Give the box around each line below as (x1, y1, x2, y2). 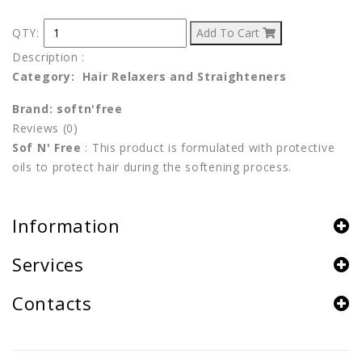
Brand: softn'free (12, 100, 123, 116)
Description (12, 48, 78, 65)
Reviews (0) (12, 120, 78, 136)
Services (12, 251, 84, 276)
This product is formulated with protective (91, 139, 335, 155)
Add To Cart (196, 24, 263, 40)
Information (12, 213, 120, 238)
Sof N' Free (12, 139, 82, 155)
